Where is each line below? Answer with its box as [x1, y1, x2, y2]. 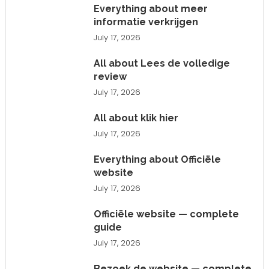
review [93, 70, 127, 82]
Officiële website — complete [93, 208, 239, 220]
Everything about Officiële [93, 153, 221, 165]
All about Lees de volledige [93, 57, 230, 69]
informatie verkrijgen [93, 16, 198, 28]
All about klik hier [93, 112, 178, 124]
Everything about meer [93, 2, 208, 14]
